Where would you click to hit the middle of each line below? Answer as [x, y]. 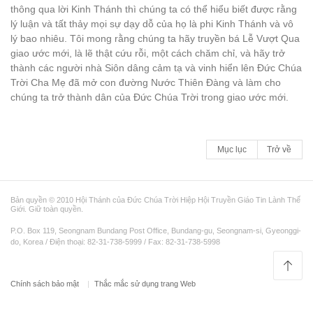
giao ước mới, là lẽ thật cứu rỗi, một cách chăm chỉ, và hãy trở [148, 53]
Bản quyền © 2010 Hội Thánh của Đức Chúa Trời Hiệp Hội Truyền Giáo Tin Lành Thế [155, 200]
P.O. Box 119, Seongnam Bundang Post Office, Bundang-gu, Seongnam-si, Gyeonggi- [156, 231]
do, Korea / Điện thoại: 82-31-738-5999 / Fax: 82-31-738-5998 [115, 242]
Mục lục [232, 150]
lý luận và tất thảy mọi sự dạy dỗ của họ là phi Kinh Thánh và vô [152, 24]
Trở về [279, 150]
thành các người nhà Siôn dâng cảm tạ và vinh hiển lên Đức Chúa [156, 68]
